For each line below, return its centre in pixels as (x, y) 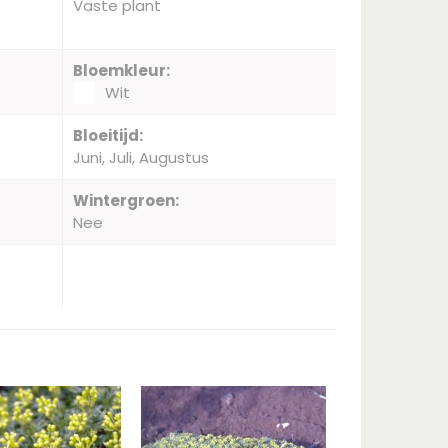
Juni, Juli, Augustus (140, 157)
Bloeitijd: (107, 135)
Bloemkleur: (121, 70)
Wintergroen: (125, 200)
